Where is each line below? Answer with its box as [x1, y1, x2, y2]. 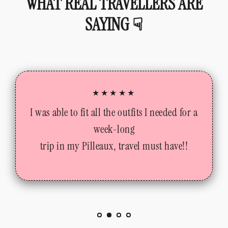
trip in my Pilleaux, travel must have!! [40, 138, 188, 153]
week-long [93, 122, 135, 136]
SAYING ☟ [85, 13, 143, 36]
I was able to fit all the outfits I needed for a [30, 105, 198, 120]
